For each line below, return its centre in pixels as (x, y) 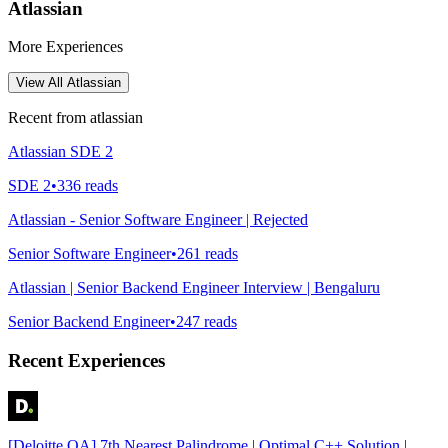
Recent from (49, 118)
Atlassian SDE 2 (60, 152)
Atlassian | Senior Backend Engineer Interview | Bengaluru (194, 288)
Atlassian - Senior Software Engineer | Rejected (158, 220)
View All (41, 83)
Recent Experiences (86, 361)
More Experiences (65, 47)
